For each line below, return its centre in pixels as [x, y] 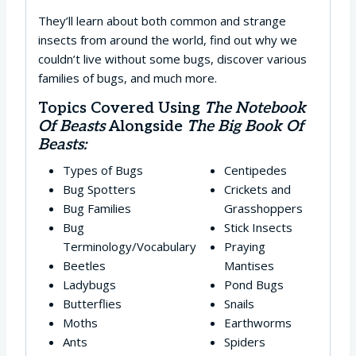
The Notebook [255, 108]
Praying [244, 247]
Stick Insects [258, 228]
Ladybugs [89, 285]
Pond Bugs [253, 285]
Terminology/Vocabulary [129, 247]
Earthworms [257, 323]
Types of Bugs [103, 170]
